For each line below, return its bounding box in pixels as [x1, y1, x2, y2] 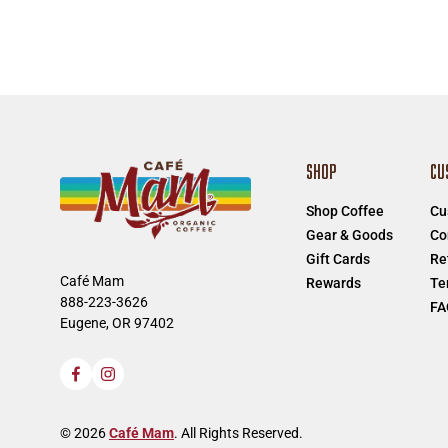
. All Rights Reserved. [174, 425, 303, 442]
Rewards [306, 275, 362, 291]
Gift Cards [306, 251, 371, 267]
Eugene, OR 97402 [60, 314, 174, 331]
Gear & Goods [306, 227, 394, 243]
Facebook [74, 374, 144, 394]
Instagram [106, 374, 179, 394]
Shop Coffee [306, 203, 385, 219]
